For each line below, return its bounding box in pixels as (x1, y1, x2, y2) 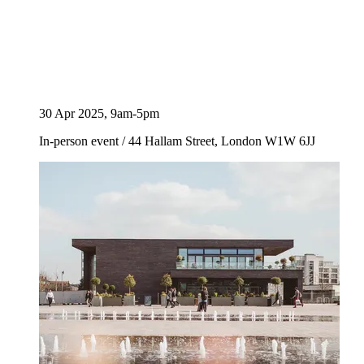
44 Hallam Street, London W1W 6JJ (125, 134, 315, 149)
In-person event (39, 134, 122, 149)
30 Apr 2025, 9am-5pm (39, 106, 159, 121)
